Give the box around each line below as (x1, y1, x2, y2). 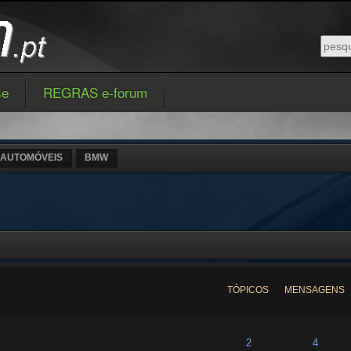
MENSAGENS (284, 284, 346, 295)
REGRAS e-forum (43, 82, 148, 102)
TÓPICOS (226, 284, 269, 295)
